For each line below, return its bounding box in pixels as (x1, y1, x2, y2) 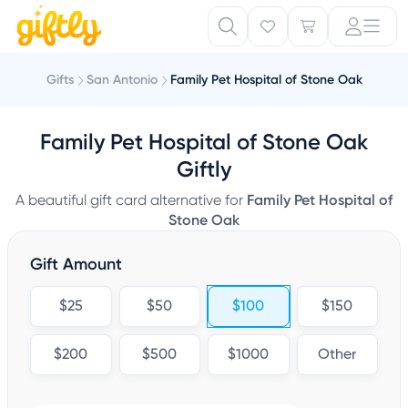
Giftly (177, 156, 231, 182)
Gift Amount (30, 254, 122, 274)
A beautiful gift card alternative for (15, 191, 247, 209)
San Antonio (86, 72, 158, 87)
